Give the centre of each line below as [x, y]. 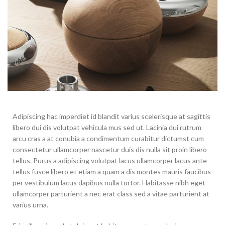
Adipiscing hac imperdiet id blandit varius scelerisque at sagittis [111, 116]
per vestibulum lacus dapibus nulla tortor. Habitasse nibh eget [109, 182]
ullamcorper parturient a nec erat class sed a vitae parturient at [111, 193]
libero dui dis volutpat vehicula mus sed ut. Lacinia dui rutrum [107, 127]
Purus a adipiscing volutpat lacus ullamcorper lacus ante [120, 160]
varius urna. [30, 204]
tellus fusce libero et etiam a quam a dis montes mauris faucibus [112, 171]
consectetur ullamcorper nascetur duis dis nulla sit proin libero [110, 149]
